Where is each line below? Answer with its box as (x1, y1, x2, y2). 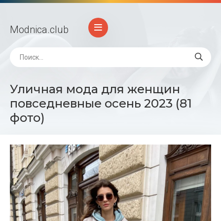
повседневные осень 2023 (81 (10, 96, 192, 110)
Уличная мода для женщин (10, 82, 180, 96)
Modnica (10, 23, 47, 36)
